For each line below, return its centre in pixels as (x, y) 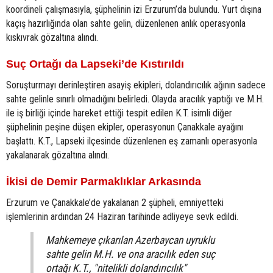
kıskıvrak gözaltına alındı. (52, 37)
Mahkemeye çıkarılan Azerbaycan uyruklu (130, 240)
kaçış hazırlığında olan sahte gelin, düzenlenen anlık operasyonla (126, 23)
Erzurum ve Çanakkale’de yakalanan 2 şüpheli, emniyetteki (115, 203)
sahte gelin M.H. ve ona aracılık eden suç (130, 254)
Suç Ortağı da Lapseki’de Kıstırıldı (95, 64)
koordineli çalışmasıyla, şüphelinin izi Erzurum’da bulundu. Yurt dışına (134, 9)
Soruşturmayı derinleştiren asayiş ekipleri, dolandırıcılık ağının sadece (136, 85)
